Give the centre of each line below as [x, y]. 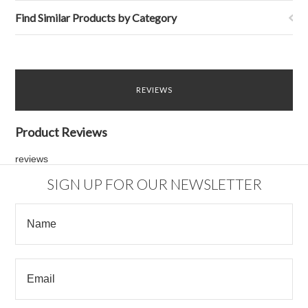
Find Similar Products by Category [96, 17]
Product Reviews [62, 132]
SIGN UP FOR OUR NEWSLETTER [154, 184]
